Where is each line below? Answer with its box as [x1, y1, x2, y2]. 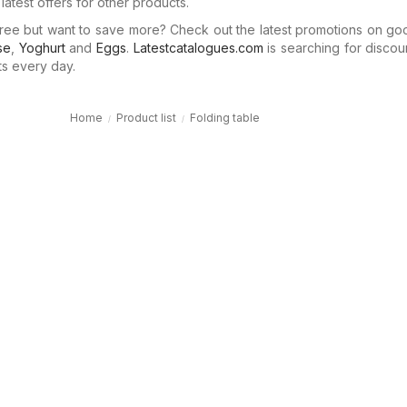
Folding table [190, 111, 260, 124]
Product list [116, 111, 176, 124]
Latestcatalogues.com [133, 40, 263, 55]
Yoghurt [18, 40, 65, 55]
